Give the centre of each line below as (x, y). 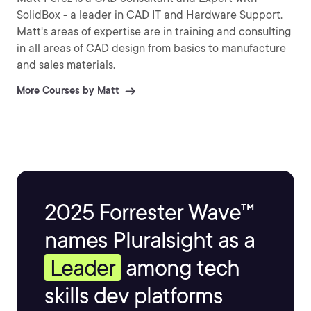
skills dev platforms (134, 295)
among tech (180, 268)
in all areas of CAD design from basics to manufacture (151, 48)
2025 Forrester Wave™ (149, 212)
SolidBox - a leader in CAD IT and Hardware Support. (150, 15)
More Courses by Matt (68, 90)
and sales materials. (66, 65)
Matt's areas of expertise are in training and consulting (154, 32)
